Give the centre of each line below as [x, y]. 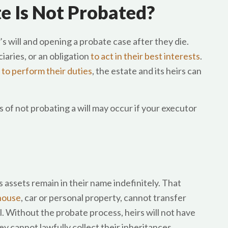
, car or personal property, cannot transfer [104, 197]
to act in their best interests [145, 56]
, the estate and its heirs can [147, 71]
